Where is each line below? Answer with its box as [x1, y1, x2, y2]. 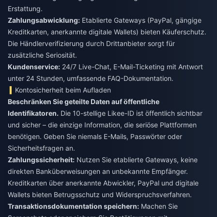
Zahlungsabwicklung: [8, 15, 80, 24]
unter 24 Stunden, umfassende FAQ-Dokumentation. [8, 74, 173, 82]
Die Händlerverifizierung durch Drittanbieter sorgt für [8, 39, 175, 47]
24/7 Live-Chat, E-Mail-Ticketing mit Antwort [60, 62, 203, 71]
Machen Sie [139, 201, 178, 210]
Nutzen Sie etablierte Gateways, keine [75, 155, 198, 164]
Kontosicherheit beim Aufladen [15, 85, 111, 94]
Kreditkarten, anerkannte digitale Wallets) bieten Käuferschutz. [8, 27, 206, 36]
